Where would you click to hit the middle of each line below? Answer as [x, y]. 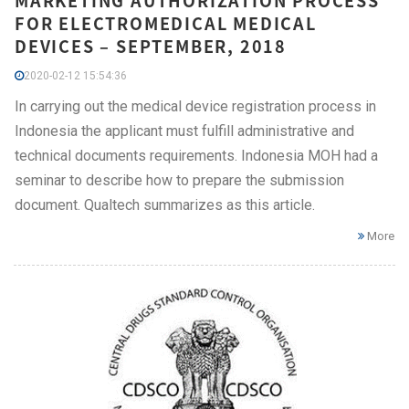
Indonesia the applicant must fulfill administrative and [184, 131]
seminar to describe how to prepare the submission [179, 181]
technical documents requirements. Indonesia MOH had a [196, 156]
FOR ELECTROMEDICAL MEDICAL [166, 24]
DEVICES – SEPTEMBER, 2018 [151, 47]
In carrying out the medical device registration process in [195, 107]
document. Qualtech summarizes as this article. [165, 205]
